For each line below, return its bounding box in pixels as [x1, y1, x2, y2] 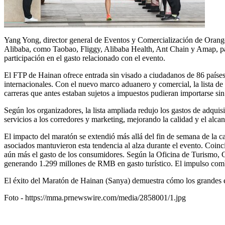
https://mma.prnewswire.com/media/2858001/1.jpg [25, 193, 186, 202]
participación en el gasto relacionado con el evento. [4, 53, 165, 62]
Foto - [4, 193, 25, 202]
